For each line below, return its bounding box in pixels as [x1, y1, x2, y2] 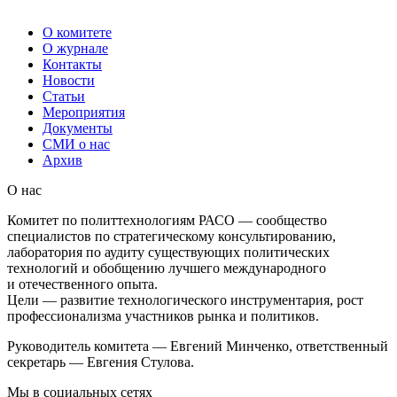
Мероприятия [43, 104, 125, 120]
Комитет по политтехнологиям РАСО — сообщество [7, 212, 327, 228]
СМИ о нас [43, 136, 110, 152]
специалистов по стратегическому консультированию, [7, 228, 336, 244]
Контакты [43, 56, 102, 72]
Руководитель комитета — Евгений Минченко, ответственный [7, 338, 388, 354]
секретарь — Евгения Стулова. [7, 354, 194, 370]
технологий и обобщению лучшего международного [7, 260, 326, 276]
